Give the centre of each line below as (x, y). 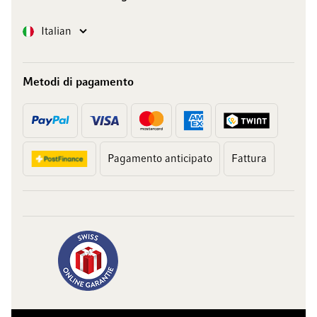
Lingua (33, 28)
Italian (56, 31)
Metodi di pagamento (78, 82)
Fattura (249, 159)
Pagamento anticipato (160, 159)
